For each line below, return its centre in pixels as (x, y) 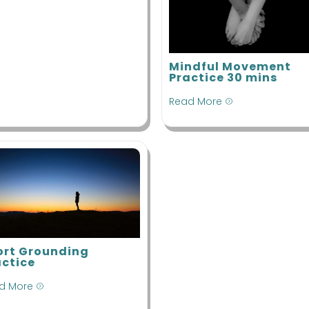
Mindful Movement (230, 67)
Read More (196, 101)
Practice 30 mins (223, 78)
